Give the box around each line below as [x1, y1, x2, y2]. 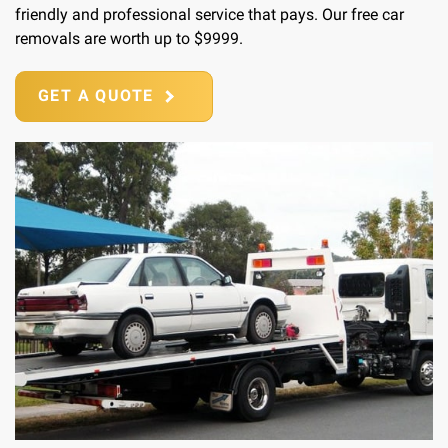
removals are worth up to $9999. [15, 28, 243, 48]
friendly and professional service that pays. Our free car [15, 4, 404, 24]
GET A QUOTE [38, 85, 154, 105]
